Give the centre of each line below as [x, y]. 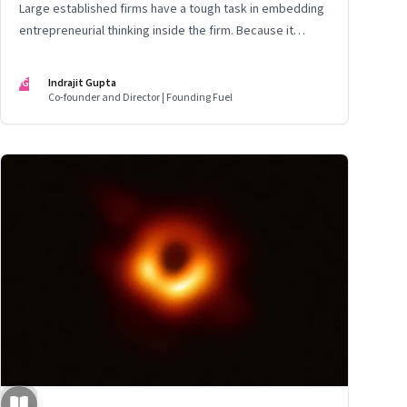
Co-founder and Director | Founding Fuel [140, 98]
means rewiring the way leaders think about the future [166, 53]
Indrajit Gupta [82, 84]
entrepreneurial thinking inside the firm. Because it [156, 31]
